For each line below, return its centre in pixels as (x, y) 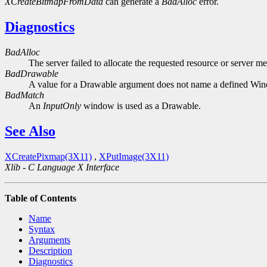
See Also (30, 131)
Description (50, 250)
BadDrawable (32, 74)
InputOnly (62, 106)
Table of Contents (41, 198)
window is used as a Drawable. (141, 106)
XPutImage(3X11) (134, 156)
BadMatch (24, 95)
